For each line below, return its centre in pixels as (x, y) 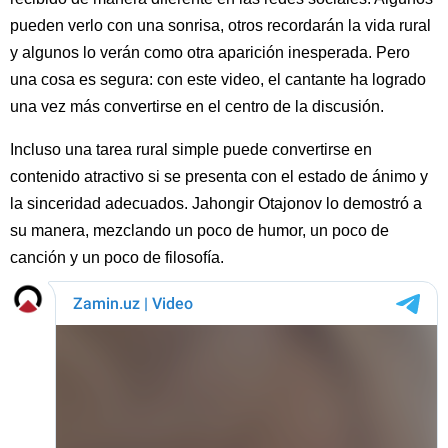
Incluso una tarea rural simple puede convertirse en (191, 149)
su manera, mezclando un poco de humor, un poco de (199, 230)
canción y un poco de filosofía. (117, 257)
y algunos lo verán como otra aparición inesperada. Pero (210, 52)
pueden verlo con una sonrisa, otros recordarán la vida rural (220, 25)
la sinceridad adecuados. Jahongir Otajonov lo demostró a (216, 203)
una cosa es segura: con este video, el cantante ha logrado (218, 79)
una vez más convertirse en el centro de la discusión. (197, 106)
